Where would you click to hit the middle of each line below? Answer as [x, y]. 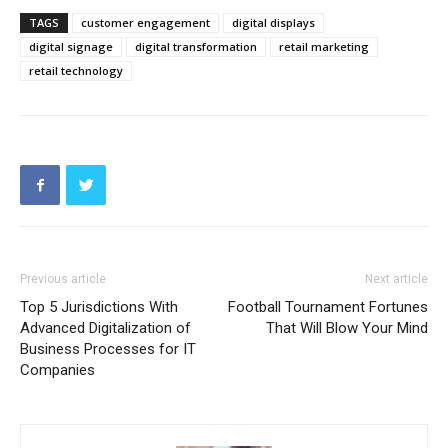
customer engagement [145, 22]
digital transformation [196, 46]
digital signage [71, 46]
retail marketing [324, 46]
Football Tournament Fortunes [328, 307]
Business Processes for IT [108, 349]
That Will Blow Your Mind [347, 328]
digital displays [273, 22]
